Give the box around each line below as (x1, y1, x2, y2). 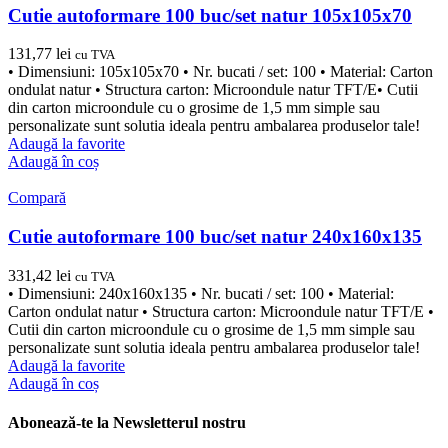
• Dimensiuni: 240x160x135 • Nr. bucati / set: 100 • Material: (8, 284, 394, 302)
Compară (8, 189, 66, 207)
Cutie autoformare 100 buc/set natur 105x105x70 (8, 4, 412, 26)
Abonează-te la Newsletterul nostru (8, 414, 246, 432)
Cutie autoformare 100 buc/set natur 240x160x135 (8, 226, 422, 248)
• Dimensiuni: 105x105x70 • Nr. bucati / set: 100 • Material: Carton (8, 63, 433, 81)
